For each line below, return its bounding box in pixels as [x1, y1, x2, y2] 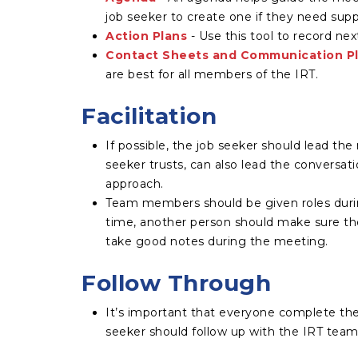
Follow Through [82, 269, 271, 296]
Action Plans [105, 29, 187, 43]
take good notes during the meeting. [105, 234, 328, 249]
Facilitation [82, 102, 217, 129]
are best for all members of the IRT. [105, 67, 318, 82]
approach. [105, 177, 164, 191]
